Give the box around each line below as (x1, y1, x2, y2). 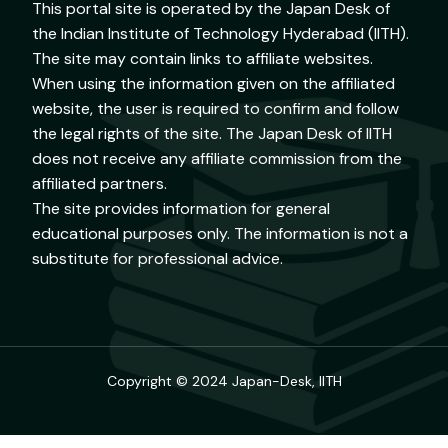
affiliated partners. (32, 173, 168, 195)
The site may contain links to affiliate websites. (32, 48, 374, 70)
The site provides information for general (32, 198, 331, 220)
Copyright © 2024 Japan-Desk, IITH (106, 372, 342, 391)
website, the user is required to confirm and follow (32, 98, 400, 120)
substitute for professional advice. (32, 248, 284, 270)
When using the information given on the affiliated (32, 73, 396, 95)
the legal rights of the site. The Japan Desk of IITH (32, 123, 393, 145)
